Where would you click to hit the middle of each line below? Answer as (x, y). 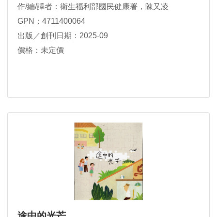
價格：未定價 (41, 50)
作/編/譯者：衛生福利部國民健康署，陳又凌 (93, 7)
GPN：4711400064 (51, 21)
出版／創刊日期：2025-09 (63, 36)
